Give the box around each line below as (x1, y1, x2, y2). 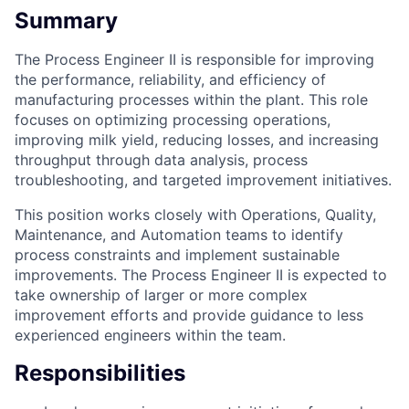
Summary (15, 7, 118, 34)
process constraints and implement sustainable (15, 245, 340, 264)
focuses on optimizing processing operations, (15, 110, 330, 129)
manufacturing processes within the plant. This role (15, 89, 368, 109)
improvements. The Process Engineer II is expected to (15, 265, 387, 284)
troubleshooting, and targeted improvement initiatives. (15, 170, 392, 189)
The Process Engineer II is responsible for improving (15, 49, 374, 68)
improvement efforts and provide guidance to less (15, 305, 363, 324)
